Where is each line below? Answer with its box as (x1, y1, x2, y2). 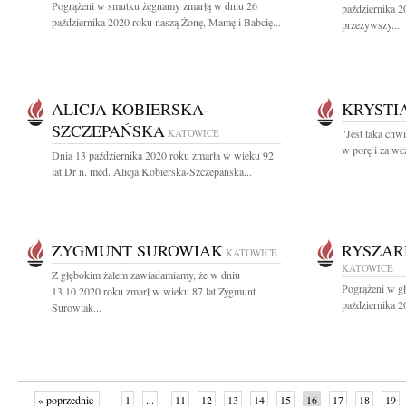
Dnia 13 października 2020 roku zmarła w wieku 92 (52, 148, 274, 162)
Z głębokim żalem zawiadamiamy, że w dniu (52, 267, 240, 282)
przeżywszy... (342, 17, 400, 32)
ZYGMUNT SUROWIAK (52, 239, 223, 261)
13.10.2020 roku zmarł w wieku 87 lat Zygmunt (52, 284, 256, 298)
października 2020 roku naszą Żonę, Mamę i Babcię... (52, 14, 281, 29)
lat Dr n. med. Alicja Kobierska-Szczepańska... (52, 164, 252, 179)
